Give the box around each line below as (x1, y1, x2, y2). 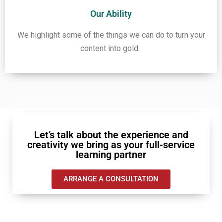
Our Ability (90, 8, 132, 19)
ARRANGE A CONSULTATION (63, 174, 159, 184)
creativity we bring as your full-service (27, 139, 195, 151)
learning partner (76, 149, 146, 161)
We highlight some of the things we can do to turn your (17, 30, 205, 40)
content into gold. (80, 44, 142, 54)
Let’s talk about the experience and (34, 129, 188, 141)
